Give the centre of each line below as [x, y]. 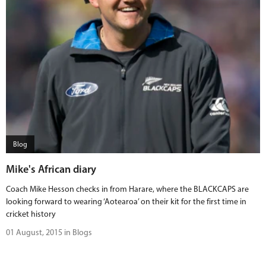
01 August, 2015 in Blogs [49, 232]
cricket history [31, 214]
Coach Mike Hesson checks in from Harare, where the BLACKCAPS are [127, 189]
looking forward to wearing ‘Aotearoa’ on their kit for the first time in [126, 202]
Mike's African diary [51, 169]
